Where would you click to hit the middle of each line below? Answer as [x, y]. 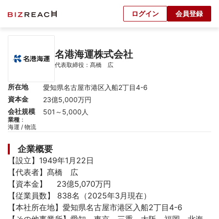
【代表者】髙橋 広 [43, 172]
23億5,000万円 [67, 99]
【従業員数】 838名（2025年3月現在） [79, 196]
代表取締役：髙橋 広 [84, 65]
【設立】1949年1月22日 [51, 160]
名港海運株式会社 [94, 54]
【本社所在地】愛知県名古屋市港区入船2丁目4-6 [95, 207]
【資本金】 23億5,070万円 [27, 184]
